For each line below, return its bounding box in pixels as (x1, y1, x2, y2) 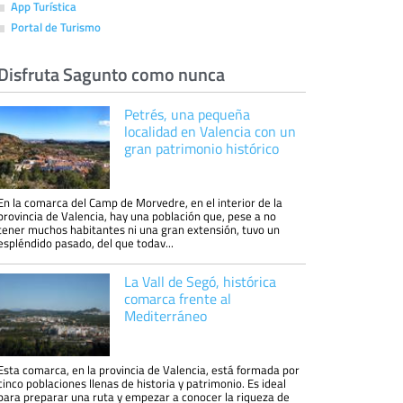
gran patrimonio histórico (123, 139, 279, 158)
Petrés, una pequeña (123, 104, 250, 124)
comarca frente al (123, 289, 231, 309)
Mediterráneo (123, 306, 207, 326)
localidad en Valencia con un (123, 121, 296, 141)
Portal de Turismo (11, 19, 101, 35)
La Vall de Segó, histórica (123, 272, 276, 291)
